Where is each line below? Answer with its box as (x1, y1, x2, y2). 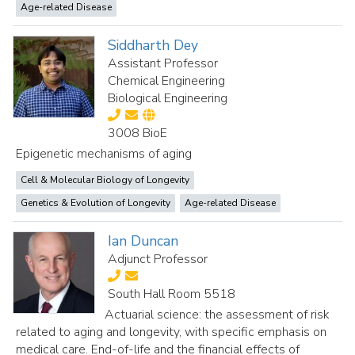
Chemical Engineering (108, 72, 226, 90)
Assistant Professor (108, 55, 219, 72)
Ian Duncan (108, 231, 179, 250)
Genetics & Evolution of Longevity (21, 197, 170, 209)
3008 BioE (108, 124, 168, 142)
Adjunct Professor (108, 250, 208, 268)
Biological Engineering (108, 90, 228, 107)
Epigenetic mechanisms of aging (16, 145, 192, 162)
